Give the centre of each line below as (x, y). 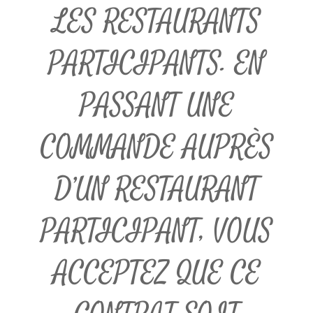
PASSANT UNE (156, 106)
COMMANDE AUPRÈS (156, 148)
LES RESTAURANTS (156, 22)
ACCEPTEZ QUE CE (156, 274)
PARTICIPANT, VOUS (156, 232)
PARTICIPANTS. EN (156, 64)
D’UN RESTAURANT (156, 190)
